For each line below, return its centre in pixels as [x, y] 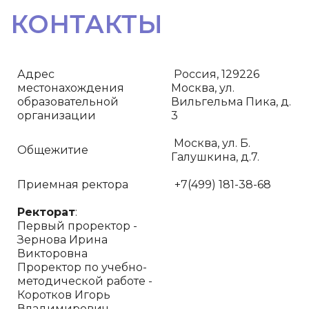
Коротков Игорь [64, 295]
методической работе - [85, 281]
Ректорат [46, 212]
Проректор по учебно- [82, 267]
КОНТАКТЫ [87, 24]
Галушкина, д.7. [215, 157]
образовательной [68, 102]
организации [57, 116]
